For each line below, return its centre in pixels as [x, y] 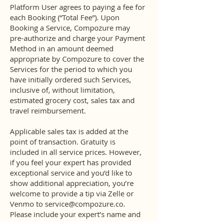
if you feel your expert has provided [71, 162]
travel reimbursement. [48, 110]
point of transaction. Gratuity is [63, 142]
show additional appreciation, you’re [72, 183]
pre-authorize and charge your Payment [77, 38]
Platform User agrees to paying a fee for [77, 7]
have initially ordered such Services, [71, 79]
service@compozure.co [84, 204]
